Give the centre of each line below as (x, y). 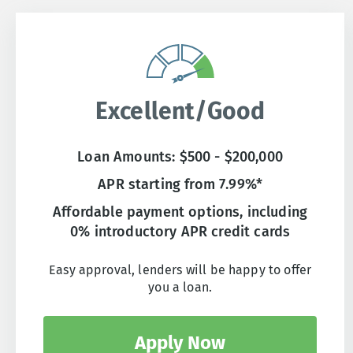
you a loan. (180, 288)
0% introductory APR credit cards (180, 232)
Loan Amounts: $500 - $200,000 (180, 157)
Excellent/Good (180, 111)
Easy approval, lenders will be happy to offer (180, 270)
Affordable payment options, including (180, 212)
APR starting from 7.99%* (180, 185)
